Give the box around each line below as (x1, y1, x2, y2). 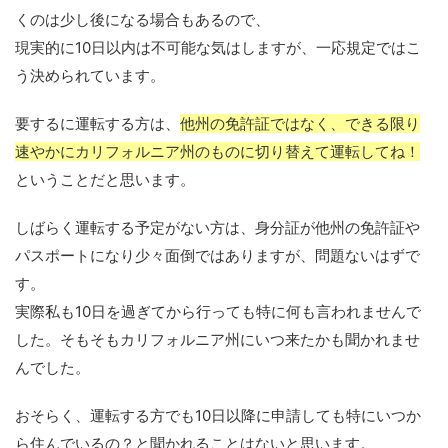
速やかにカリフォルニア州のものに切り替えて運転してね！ (15, 142, 420, 162)
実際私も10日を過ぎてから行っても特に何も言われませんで (15, 302, 421, 322)
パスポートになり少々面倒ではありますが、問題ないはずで (15, 246, 420, 266)
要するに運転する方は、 (15, 114, 180, 134)
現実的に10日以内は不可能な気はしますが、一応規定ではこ (15, 38, 421, 58)
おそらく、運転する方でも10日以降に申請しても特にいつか (15, 406, 421, 426)
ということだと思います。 (15, 170, 195, 190)
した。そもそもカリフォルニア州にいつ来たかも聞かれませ (15, 330, 420, 350)
